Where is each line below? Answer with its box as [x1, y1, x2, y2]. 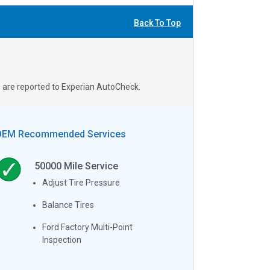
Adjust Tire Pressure [42, 177, 121, 187]
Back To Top [134, 18, 181, 28]
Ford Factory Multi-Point [42, 222, 133, 232]
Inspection [42, 234, 82, 245]
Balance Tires [42, 199, 95, 210]
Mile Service [61, 160, 119, 172]
